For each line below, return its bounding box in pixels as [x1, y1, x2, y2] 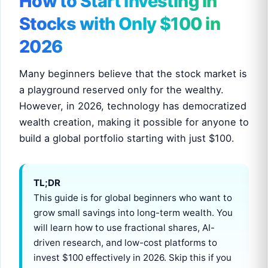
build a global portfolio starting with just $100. [19, 132, 234, 145]
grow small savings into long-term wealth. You [33, 207, 233, 219]
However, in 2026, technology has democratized [19, 100, 246, 112]
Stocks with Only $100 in [19, 13, 220, 35]
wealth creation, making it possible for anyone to [19, 116, 249, 129]
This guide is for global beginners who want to [33, 192, 232, 204]
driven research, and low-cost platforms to [33, 237, 217, 249]
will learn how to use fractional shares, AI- [33, 222, 215, 234]
